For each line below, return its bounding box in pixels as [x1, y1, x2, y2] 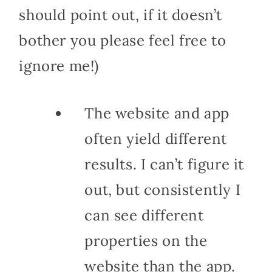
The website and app [84, 103, 229, 123]
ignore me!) [19, 56, 99, 75]
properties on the [84, 231, 208, 250]
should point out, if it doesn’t [19, 5, 222, 24]
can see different [84, 205, 204, 225]
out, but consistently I [84, 180, 241, 199]
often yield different [84, 129, 227, 148]
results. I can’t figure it [84, 154, 244, 174]
